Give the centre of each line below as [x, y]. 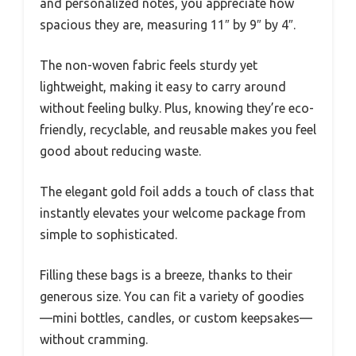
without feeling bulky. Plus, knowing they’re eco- [177, 108]
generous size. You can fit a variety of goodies [172, 296]
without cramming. [94, 339]
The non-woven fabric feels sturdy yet [149, 65]
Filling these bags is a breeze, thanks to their [166, 275]
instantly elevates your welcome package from [173, 213]
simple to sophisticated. [108, 234]
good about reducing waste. [120, 151]
